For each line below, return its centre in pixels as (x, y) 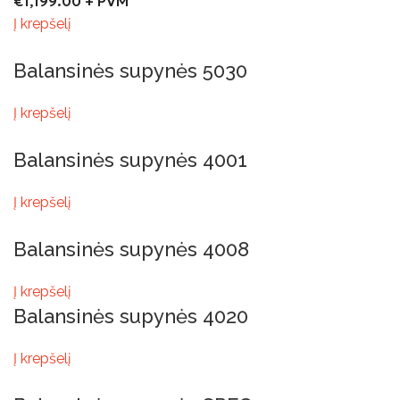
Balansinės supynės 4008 (131, 249)
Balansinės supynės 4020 (131, 316)
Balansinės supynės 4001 (130, 160)
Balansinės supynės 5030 (130, 71)
